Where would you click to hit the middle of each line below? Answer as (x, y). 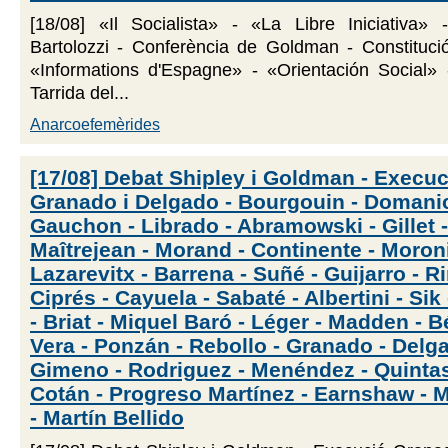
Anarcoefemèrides (95, 125)
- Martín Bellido (107, 417)
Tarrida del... (79, 92)
